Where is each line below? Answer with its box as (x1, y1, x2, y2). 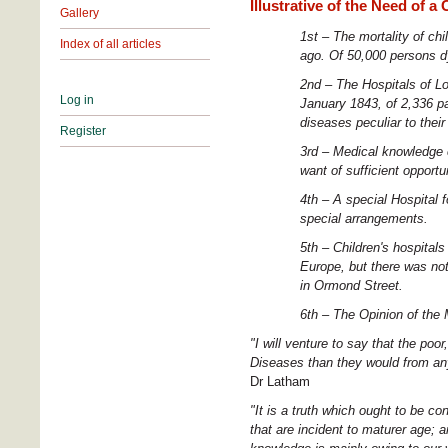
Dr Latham (250, 373, 310, 389)
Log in (60, 92, 94, 107)
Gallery (60, 5, 99, 20)
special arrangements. (300, 210, 428, 226)
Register (60, 123, 106, 138)
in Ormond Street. (300, 277, 403, 293)
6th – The (300, 306, 359, 322)
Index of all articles (60, 36, 161, 51)
